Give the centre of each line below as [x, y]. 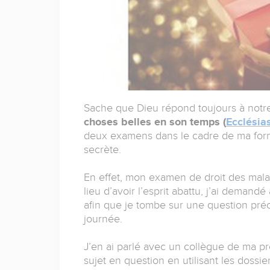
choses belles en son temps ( [155, 122]
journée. [103, 219]
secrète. [102, 150]
